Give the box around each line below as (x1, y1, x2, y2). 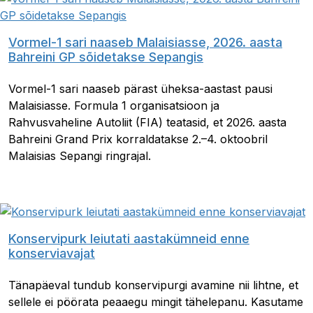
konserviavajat (8, 245, 95, 261)
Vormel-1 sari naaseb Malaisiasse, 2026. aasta (8, 34, 282, 50)
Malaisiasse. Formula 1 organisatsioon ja (8, 98, 219, 112)
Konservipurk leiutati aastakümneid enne (8, 231, 249, 246)
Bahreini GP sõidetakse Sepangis (8, 49, 203, 64)
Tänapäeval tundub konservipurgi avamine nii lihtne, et (8, 277, 298, 292)
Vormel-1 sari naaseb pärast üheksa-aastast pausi (8, 81, 272, 96)
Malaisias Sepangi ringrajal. (8, 148, 151, 163)
